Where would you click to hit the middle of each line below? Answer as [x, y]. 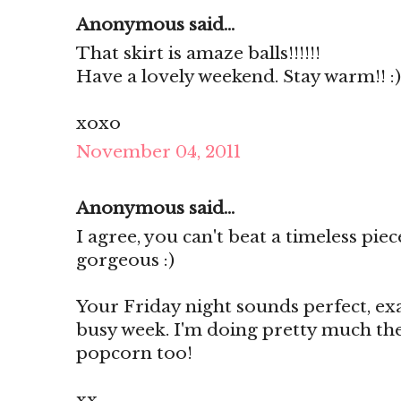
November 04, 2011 [158, 152]
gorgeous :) [125, 260]
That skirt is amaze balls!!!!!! [198, 54]
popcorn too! [134, 354]
